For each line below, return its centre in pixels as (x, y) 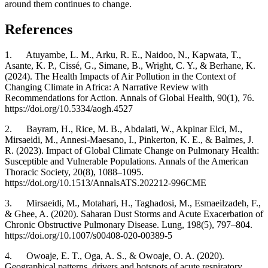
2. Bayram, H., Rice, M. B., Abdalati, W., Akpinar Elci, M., (124, 129)
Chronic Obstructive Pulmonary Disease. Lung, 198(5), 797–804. (129, 224)
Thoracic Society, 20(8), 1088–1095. (74, 172)
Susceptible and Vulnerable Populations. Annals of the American (127, 161)
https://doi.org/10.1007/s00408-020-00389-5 (89, 235)
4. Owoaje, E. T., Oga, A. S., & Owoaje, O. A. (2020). (115, 255)
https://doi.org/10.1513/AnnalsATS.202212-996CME (106, 182)
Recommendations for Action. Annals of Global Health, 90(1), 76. (130, 98)
